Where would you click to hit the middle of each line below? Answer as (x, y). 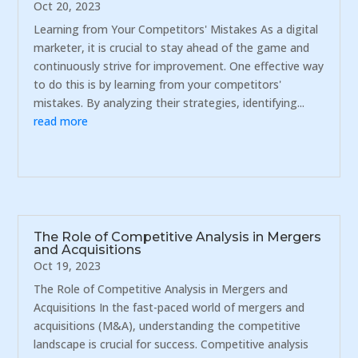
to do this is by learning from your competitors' (158, 85)
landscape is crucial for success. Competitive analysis (171, 344)
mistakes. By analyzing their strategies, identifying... (169, 103)
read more (61, 121)
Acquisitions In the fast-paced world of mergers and (169, 307)
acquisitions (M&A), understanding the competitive (167, 325)
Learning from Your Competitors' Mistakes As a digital (176, 30)
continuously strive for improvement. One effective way (179, 66)
